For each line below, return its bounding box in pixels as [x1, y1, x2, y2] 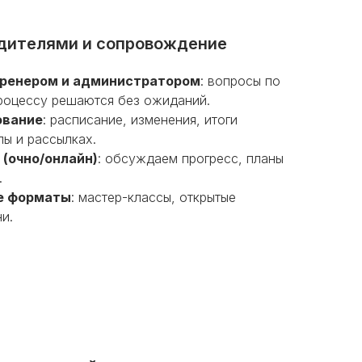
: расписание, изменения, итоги [43, 112, 238, 128]
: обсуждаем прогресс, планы [98, 150, 284, 166]
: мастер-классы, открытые [71, 189, 236, 205]
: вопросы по [200, 73, 280, 89]
